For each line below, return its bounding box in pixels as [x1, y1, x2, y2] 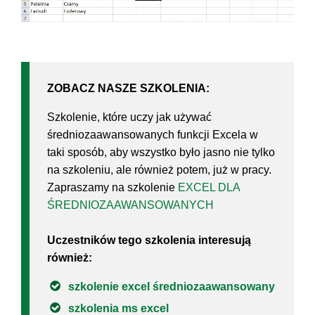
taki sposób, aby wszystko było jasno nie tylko [47, 146, 275, 158]
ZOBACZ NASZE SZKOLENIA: [47, 82, 210, 94]
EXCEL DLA [178, 181, 240, 193]
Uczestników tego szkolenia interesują [47, 233, 251, 246]
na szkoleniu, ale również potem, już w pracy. [47, 163, 271, 176]
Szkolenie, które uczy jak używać [47, 110, 212, 123]
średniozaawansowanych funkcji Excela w [47, 128, 258, 141]
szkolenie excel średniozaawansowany [68, 280, 275, 292]
